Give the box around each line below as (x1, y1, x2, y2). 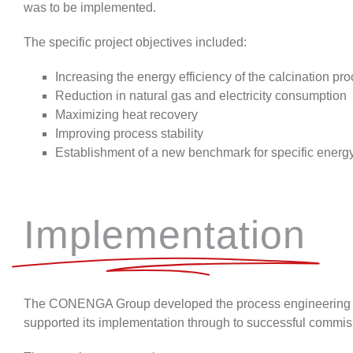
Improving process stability (55, 126, 203, 140)
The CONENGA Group (24, 296, 150, 310)
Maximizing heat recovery (55, 107, 198, 121)
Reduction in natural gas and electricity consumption (55, 88, 347, 102)
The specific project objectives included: (24, 35, 247, 49)
